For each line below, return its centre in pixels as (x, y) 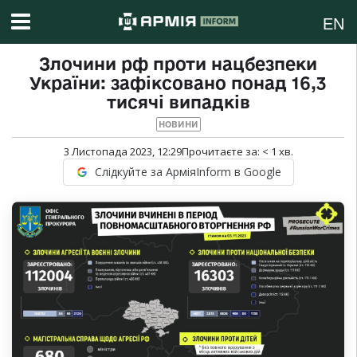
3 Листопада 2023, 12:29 (122, 152)
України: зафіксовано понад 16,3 (178, 83)
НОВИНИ (178, 125)
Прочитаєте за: (222, 152)
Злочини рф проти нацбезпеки (178, 64)
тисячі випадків (178, 102)
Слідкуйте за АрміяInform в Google (188, 172)
